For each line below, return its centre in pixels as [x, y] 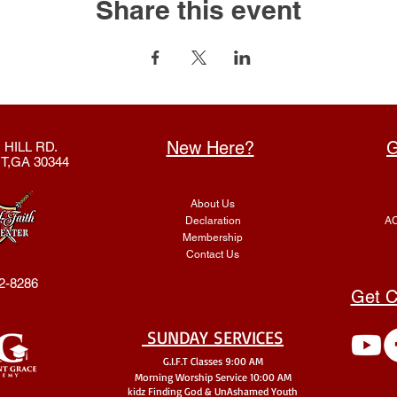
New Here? [210, 148]
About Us [213, 203]
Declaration [213, 220]
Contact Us [213, 254]
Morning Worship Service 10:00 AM [213, 377]
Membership [213, 237]
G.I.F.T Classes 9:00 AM [213, 361]
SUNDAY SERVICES [215, 337]
